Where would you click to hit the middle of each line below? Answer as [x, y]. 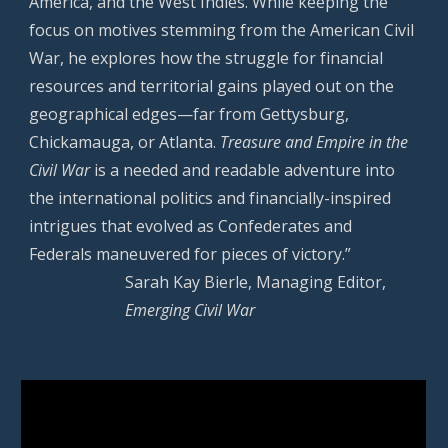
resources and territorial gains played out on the [212, 86]
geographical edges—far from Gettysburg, [189, 114]
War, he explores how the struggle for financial [206, 58]
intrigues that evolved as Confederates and [191, 226]
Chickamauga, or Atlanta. [125, 142]
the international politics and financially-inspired [210, 198]
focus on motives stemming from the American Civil [222, 30]
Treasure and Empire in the [314, 142]
